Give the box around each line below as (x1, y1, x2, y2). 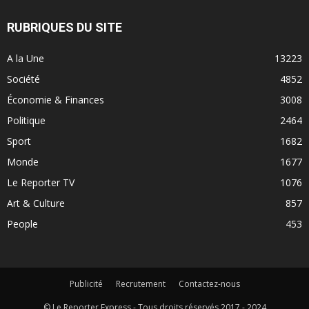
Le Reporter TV (7, 175, 74, 189)
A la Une (7, 51, 44, 65)
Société (7, 72, 40, 86)
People (7, 217, 38, 230)
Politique (7, 113, 46, 127)
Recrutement (115, 277, 166, 290)
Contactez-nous (178, 277, 240, 290)
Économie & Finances (7, 92, 104, 106)
